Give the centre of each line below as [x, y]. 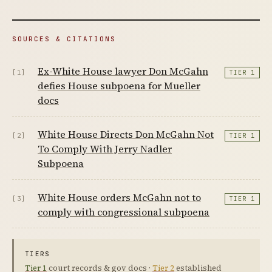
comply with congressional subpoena [124, 212]
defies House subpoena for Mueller [119, 86]
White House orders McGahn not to [119, 197]
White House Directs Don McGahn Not [126, 134]
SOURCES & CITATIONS [64, 39]
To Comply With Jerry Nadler [105, 149]
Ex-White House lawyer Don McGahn [123, 71]
